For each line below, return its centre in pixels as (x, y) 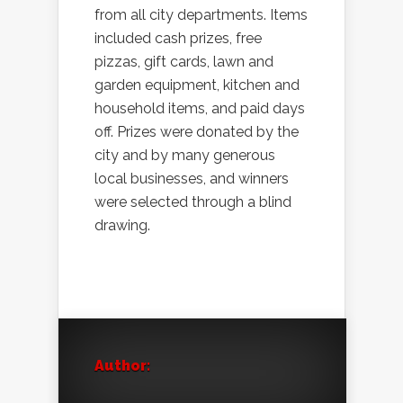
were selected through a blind (193, 202)
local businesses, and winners (192, 179)
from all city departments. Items (201, 15)
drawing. (122, 226)
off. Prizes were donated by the (197, 132)
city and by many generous (185, 156)
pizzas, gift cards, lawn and (184, 62)
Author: (122, 366)
